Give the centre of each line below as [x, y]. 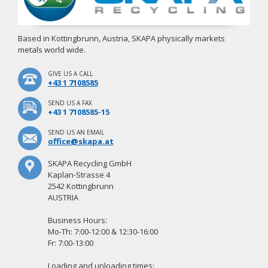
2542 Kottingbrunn [80, 186]
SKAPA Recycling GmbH [89, 164]
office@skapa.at [80, 141]
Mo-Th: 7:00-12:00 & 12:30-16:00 [103, 232]
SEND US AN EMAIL [76, 133]
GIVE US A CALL [70, 74]
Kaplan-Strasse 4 [79, 175]
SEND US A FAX [70, 103]
